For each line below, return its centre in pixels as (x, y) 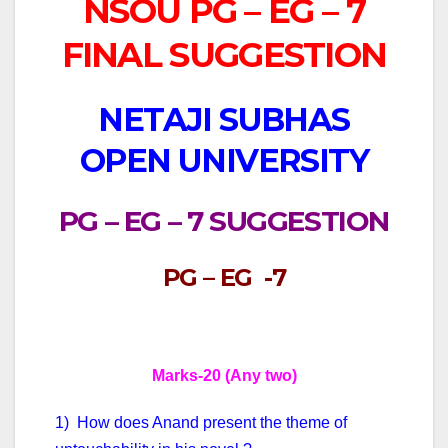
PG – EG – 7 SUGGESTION (224, 221)
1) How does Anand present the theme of (201, 423)
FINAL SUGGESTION (224, 54)
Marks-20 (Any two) (224, 376)
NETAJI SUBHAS (224, 119)
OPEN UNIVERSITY (224, 160)
